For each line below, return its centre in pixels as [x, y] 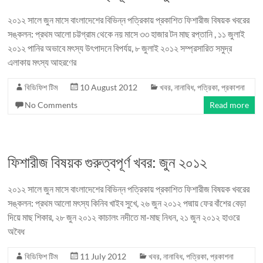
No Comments [51, 105]
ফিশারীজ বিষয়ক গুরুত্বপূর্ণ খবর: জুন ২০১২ [107, 162]
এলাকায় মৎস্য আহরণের [42, 62]
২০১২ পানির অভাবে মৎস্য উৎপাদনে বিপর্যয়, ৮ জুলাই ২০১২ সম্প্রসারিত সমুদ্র [120, 48]
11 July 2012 [103, 256]
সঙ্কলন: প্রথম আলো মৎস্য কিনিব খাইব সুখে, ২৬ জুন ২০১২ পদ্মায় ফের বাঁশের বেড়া [127, 203]
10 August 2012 [109, 87]
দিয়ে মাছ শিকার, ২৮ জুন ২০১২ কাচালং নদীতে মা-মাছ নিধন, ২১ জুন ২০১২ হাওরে [124, 217]
